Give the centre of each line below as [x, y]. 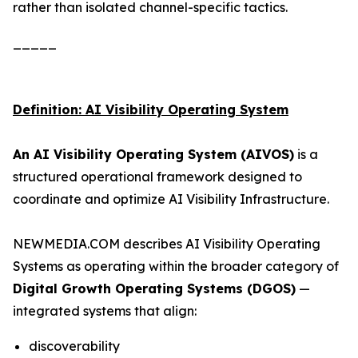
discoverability [74, 346]
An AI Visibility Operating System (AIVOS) [153, 154]
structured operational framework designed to [157, 177]
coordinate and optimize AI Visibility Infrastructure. [171, 199]
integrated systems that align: [105, 311]
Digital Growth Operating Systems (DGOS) [154, 288]
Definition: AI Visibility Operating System [151, 109]
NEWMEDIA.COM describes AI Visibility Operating [167, 244]
